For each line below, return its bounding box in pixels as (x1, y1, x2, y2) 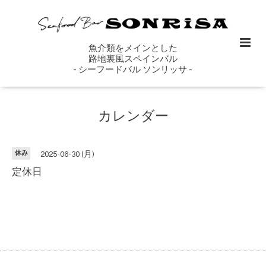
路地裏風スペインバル (88, 54, 178, 64)
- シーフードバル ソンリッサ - (73, 65, 193, 74)
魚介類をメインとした (88, 43, 178, 53)
